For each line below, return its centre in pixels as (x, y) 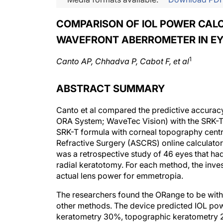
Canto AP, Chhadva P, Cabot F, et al (123, 61)
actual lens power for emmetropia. (120, 176)
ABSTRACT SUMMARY (111, 89)
